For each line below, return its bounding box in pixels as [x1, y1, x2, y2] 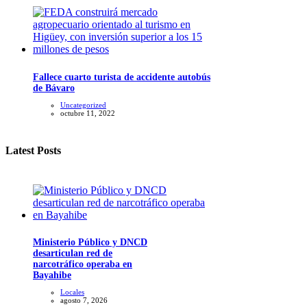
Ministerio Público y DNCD [33, 237, 147, 248]
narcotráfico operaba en [33, 259, 132, 270]
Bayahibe [33, 270, 71, 281]
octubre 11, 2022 [60, 108, 115, 117]
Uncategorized [60, 100, 106, 109]
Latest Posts [5, 144, 61, 156]
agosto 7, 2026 [60, 296, 108, 305]
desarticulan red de [33, 248, 112, 259]
